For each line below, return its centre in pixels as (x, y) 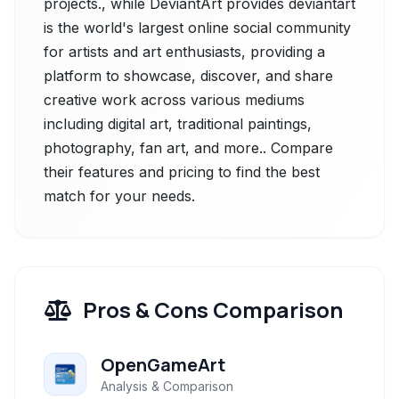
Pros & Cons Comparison (213, 309)
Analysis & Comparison (167, 386)
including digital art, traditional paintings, (178, 124)
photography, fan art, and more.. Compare (188, 148)
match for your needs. (119, 196)
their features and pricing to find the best (182, 172)
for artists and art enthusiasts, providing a (184, 52)
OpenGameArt (163, 365)
